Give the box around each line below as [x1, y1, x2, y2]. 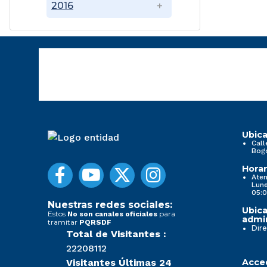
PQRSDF [79, 218, 111, 227]
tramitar [48, 218, 79, 227]
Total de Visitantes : [66, 228, 166, 240]
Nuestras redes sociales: [48, 199, 172, 211]
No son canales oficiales [67, 210, 157, 219]
